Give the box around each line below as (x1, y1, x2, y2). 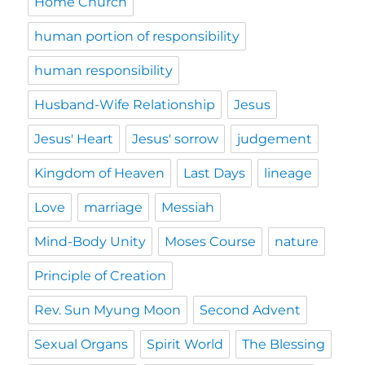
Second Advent (200, 301, 301, 318)
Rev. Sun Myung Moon (34, 301, 182, 318)
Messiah (161, 199, 215, 215)
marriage (84, 199, 143, 215)
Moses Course (165, 233, 257, 249)
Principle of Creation (34, 267, 167, 284)
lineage (264, 165, 313, 181)
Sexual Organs (34, 336, 129, 352)
